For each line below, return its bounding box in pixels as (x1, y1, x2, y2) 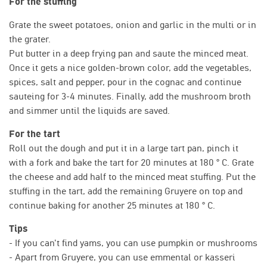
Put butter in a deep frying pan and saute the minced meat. (9, 47, 249, 59)
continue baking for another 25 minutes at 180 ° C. (9, 199, 215, 211)
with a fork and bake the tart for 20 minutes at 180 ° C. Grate (9, 156, 254, 168)
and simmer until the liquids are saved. (9, 104, 170, 116)
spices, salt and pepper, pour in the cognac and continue (9, 76, 241, 88)
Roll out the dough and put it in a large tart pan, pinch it (9, 142, 238, 154)
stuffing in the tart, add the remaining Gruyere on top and (9, 185, 243, 197)
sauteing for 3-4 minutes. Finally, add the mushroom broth (9, 90, 251, 102)
